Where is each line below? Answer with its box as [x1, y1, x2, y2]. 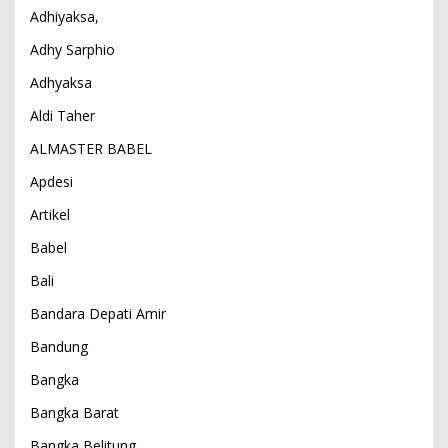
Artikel [30, 204, 70, 224]
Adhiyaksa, [30, 6, 99, 26]
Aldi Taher [30, 105, 95, 125]
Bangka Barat [30, 402, 119, 422]
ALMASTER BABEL [30, 138, 152, 158]
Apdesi [30, 171, 73, 191]
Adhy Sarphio [30, 39, 115, 59]
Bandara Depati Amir [30, 303, 166, 323]
